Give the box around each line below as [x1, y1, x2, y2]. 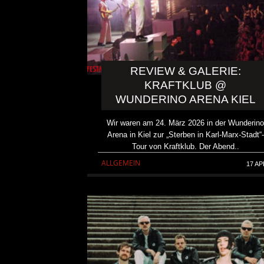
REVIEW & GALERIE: [130, 64, 241, 77]
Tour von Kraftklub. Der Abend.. [131, 141, 239, 151]
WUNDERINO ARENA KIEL [115, 93, 256, 105]
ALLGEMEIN [101, 157, 140, 168]
